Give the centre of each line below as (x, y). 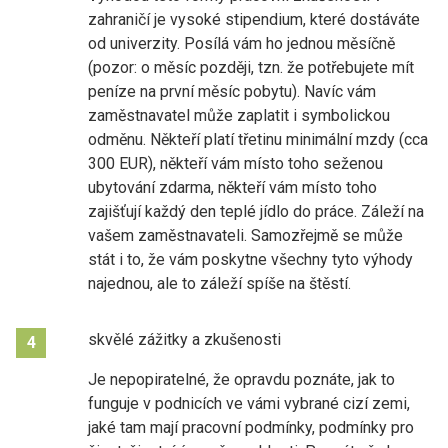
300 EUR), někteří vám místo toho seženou (235, 163)
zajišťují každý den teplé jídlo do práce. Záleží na (256, 211)
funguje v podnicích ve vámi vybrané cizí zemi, (249, 403)
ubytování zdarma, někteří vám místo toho (232, 187)
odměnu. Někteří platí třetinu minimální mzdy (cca (258, 139)
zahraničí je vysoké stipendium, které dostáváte (254, 19)
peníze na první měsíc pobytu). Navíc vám (232, 91)
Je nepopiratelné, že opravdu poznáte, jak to (241, 379)
